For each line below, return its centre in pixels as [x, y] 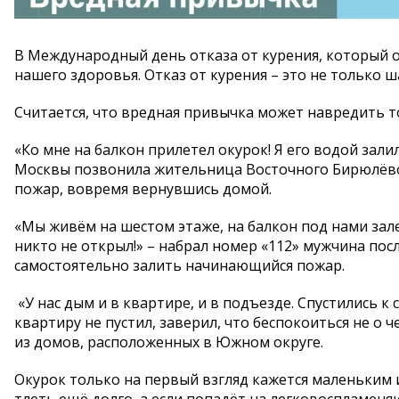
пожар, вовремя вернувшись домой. [143, 189]
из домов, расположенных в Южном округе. [169, 342]
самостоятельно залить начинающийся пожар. [179, 265]
